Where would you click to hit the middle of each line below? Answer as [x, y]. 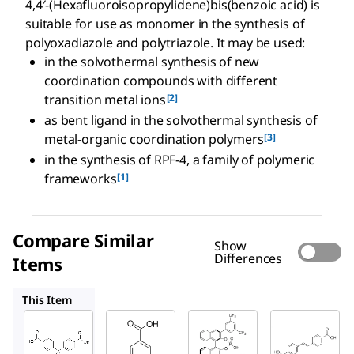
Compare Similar [83, 241]
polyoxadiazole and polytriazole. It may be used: [166, 43]
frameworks [81, 179]
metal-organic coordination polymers [154, 139]
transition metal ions [105, 100]
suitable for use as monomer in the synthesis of [165, 24]
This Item [47, 300]
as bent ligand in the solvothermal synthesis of [181, 121]
